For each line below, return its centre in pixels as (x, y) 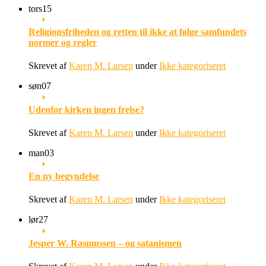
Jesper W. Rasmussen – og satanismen (105, 243)
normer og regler (63, 43)
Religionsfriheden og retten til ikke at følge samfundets (137, 32)
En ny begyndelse (64, 176)
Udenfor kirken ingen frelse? (86, 109)
